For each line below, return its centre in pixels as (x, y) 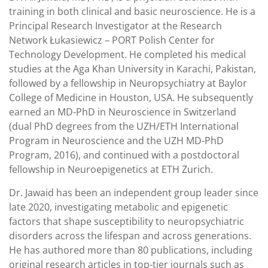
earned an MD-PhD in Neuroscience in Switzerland (123, 112)
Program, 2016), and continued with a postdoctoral (124, 155)
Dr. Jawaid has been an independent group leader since (134, 192)
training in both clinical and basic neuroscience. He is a (132, 11)
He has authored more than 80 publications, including (131, 250)
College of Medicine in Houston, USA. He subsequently (131, 97)
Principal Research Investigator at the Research (115, 25)
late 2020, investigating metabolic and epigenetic (118, 207)
